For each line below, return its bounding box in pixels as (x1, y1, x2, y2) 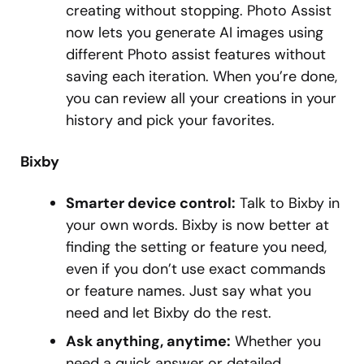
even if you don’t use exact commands (66, 259, 326, 279)
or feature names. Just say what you (66, 281, 311, 301)
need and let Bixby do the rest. (66, 303, 271, 323)
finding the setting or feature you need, (66, 237, 327, 258)
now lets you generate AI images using (66, 23, 323, 43)
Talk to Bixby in (236, 193, 340, 214)
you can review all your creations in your (66, 89, 336, 109)
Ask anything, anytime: (66, 331, 231, 352)
